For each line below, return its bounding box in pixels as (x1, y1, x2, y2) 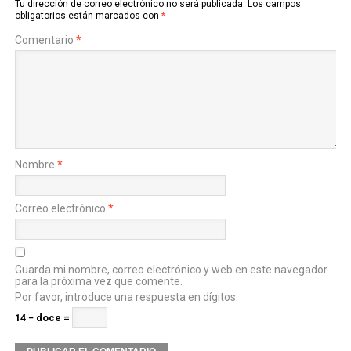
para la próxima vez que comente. (14, 275, 183, 288)
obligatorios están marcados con (14, 10, 161, 21)
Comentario (14, 34, 76, 46)
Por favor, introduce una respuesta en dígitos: (14, 291, 238, 303)
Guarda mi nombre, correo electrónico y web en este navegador (14, 263, 327, 276)
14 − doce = (14, 312, 72, 324)
